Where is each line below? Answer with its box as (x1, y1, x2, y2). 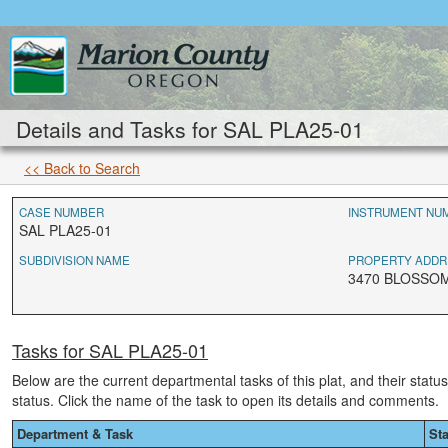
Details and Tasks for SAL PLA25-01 (16, 114, 364, 144)
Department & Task (17, 424, 133, 443)
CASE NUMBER (19, 204, 104, 220)
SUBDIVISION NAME (19, 252, 130, 268)
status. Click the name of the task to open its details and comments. (12, 390, 439, 410)
